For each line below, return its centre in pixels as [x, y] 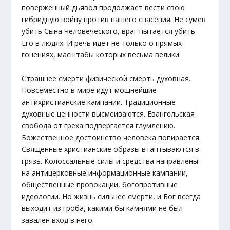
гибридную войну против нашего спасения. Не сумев [114, 20]
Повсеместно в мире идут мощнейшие [89, 90]
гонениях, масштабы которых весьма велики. [101, 55]
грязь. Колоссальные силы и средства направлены [110, 161]
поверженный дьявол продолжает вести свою [103, 8]
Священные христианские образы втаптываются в [111, 149]
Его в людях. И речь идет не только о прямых [102, 43]
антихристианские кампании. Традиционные [99, 102]
